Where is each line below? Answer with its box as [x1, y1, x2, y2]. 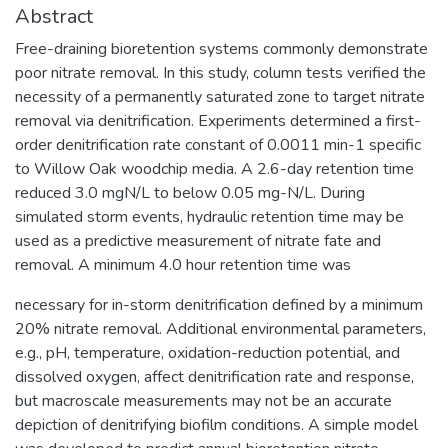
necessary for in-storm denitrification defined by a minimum [15, 293, 423, 316]
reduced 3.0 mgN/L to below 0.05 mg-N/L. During [15, 181, 365, 204]
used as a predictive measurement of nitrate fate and [15, 229, 381, 252]
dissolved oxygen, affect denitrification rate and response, [15, 365, 414, 388]
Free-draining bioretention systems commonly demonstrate [15, 37, 428, 60]
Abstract [15, 2, 93, 30]
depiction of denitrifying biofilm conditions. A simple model [15, 413, 418, 436]
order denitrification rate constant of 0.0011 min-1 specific [15, 133, 421, 156]
